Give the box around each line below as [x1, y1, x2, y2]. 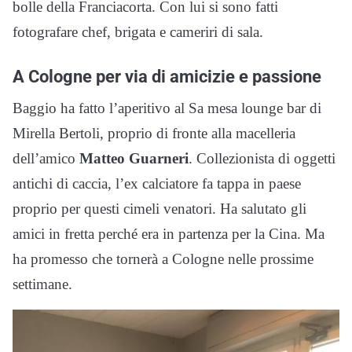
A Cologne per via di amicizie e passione [13, 66, 321, 87]
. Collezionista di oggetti [189, 150, 335, 167]
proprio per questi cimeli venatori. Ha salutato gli [13, 200, 306, 218]
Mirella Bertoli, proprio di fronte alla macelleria [13, 125, 295, 142]
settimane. [13, 276, 72, 293]
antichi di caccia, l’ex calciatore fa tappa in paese [13, 175, 301, 192]
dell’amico [13, 150, 79, 167]
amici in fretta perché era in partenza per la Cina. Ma [13, 225, 324, 243]
